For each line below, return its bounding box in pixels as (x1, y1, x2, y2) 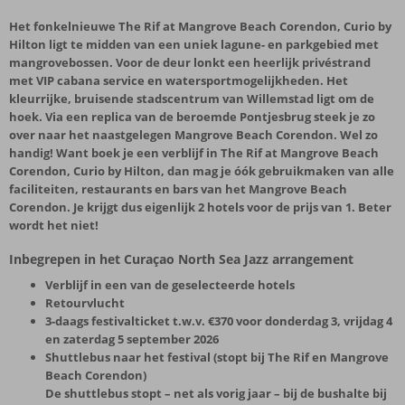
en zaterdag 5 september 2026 (45, 331, 219, 347)
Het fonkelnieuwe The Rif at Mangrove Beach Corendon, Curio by (9, 18, 391, 34)
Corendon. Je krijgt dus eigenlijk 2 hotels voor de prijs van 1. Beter (9, 199, 391, 215)
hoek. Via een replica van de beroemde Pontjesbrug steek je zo (9, 108, 375, 125)
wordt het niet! (9, 217, 99, 233)
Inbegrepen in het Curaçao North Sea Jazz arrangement (9, 250, 353, 268)
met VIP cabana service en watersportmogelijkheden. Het (9, 72, 348, 89)
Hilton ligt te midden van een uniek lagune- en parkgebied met (9, 36, 379, 52)
